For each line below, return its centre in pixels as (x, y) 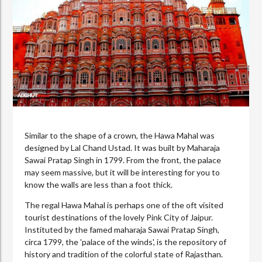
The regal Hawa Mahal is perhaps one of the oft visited (124, 205)
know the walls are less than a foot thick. (99, 184)
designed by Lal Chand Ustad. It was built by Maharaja (123, 147)
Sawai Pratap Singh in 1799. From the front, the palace (123, 160)
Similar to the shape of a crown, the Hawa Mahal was (120, 135)
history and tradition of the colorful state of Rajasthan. (124, 254)
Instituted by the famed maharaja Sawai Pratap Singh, (122, 229)
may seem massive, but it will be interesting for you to (123, 172)
